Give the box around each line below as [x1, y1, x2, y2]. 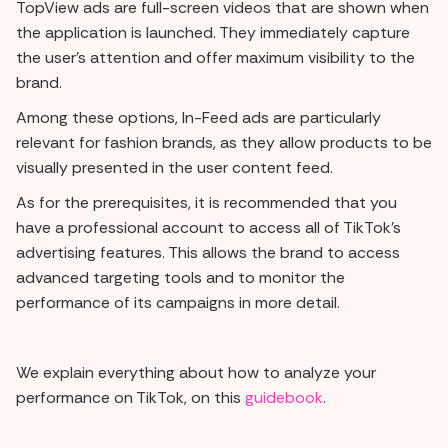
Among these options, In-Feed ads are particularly [16, 106, 381, 128]
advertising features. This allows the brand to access [16, 241, 400, 263]
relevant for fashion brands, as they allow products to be [16, 131, 432, 153]
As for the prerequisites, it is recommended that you [16, 191, 397, 213]
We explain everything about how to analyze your [16, 361, 376, 383]
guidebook [245, 386, 323, 408]
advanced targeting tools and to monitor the [16, 266, 345, 288]
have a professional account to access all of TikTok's [16, 216, 401, 238]
